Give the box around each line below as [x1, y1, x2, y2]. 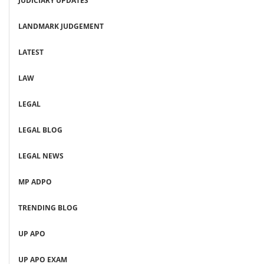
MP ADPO [18, 177, 52, 187]
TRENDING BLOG [18, 203, 78, 213]
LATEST [18, 47, 44, 58]
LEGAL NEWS [18, 151, 64, 161]
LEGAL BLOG [18, 125, 62, 136]
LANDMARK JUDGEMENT [18, 21, 104, 32]
